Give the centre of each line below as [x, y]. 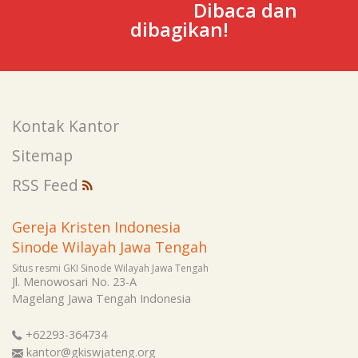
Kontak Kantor [66, 126]
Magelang [38, 298]
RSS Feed [47, 185]
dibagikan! [179, 30]
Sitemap [42, 156]
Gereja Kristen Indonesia [96, 227]
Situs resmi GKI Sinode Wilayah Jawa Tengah [110, 268]
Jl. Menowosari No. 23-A [74, 281]
